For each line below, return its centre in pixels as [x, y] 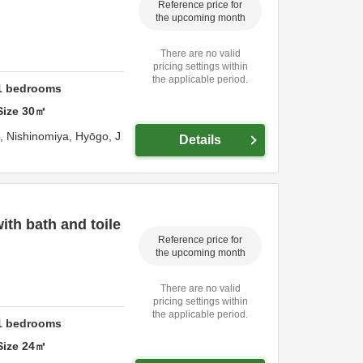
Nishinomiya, [41, 136]
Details [200, 140]
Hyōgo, [95, 136]
